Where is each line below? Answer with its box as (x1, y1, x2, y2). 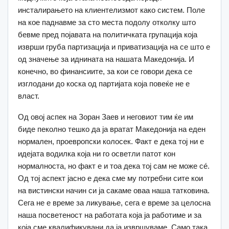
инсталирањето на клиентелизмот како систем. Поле (18, 5, 205, 14)
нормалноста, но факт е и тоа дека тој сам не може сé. (18, 161, 210, 170)
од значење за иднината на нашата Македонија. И (18, 54, 194, 63)
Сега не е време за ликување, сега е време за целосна (18, 198, 211, 207)
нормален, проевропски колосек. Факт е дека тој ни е (18, 136, 204, 146)
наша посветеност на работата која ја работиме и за (18, 210, 201, 219)
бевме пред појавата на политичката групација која (18, 30, 197, 39)
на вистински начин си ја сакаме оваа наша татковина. (18, 186, 210, 195)
